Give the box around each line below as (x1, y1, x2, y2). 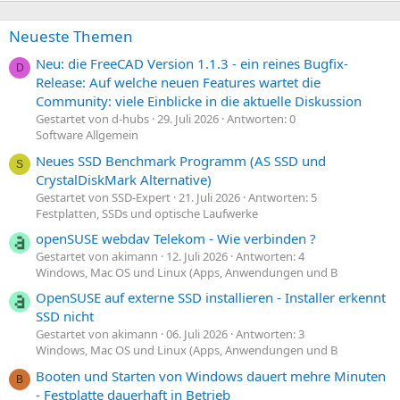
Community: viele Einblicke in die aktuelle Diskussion (36, 92, 362, 111)
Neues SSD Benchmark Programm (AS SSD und (36, 151, 326, 170)
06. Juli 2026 (166, 326, 228, 343)
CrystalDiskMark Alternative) (36, 170, 212, 188)
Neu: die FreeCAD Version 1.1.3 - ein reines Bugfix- (36, 54, 348, 73)
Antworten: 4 (236, 248, 304, 265)
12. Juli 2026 (166, 248, 228, 265)
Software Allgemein (36, 127, 138, 144)
